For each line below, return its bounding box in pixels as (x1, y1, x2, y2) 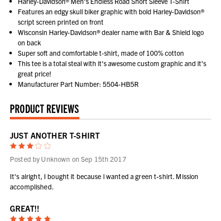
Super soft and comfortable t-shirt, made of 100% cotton (18, 48, 184, 57)
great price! (18, 69, 52, 78)
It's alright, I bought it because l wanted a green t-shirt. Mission (10, 171, 199, 181)
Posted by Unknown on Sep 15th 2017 (10, 154, 126, 163)
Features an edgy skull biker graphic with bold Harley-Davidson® (18, 6, 205, 16)
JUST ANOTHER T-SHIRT (10, 130, 100, 140)
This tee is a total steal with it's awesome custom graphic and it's (18, 58, 207, 68)
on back (18, 37, 41, 47)
